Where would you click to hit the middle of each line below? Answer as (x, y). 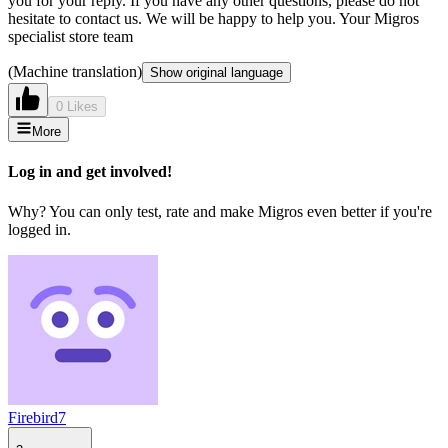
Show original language (216, 72)
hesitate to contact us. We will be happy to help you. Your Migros (213, 18)
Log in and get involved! (90, 172)
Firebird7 (37, 417)
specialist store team (70, 36)
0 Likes (77, 106)
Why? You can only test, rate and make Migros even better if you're (220, 211)
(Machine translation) (75, 71)
